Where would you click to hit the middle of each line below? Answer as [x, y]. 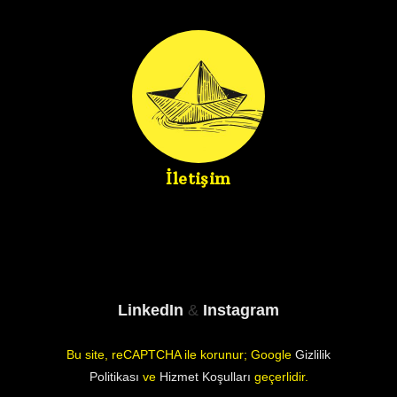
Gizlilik [313, 354]
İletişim [198, 179]
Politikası [114, 377]
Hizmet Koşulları [205, 377]
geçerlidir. [279, 377]
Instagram [241, 309]
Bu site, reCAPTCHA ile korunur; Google [181, 354]
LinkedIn [153, 309]
